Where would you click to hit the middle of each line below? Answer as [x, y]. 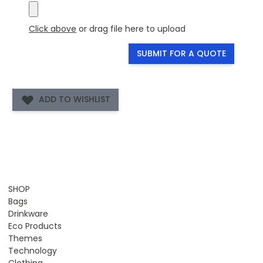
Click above [53, 28]
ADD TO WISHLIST [75, 100]
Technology [33, 250]
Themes [25, 238]
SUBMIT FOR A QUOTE [181, 53]
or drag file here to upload [131, 28]
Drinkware [28, 213]
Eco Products [35, 226]
